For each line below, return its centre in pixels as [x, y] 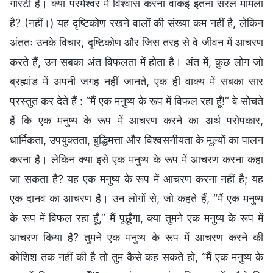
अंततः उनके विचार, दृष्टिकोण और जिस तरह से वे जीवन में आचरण [136, 43]
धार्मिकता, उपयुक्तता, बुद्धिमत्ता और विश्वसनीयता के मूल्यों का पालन [136, 140]
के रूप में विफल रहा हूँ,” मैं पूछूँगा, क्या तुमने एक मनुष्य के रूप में [136, 218]
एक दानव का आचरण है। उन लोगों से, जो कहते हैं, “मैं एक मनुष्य [136, 199]
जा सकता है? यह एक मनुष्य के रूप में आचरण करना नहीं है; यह [136, 179]
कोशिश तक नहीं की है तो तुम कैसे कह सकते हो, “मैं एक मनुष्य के [136, 257]
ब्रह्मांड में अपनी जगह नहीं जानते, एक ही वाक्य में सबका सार [136, 82]
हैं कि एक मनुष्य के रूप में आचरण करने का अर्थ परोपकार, [136, 121]
